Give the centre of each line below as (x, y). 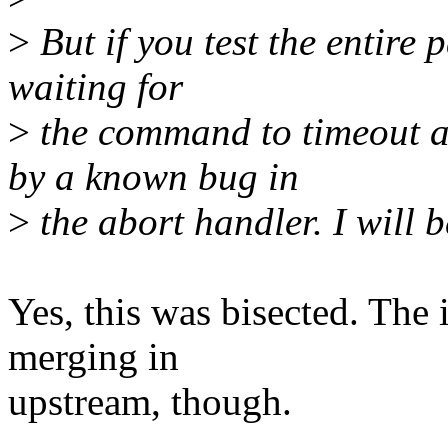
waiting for (95, 87)
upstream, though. (150, 402)
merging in (93, 357)
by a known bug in (153, 177)
